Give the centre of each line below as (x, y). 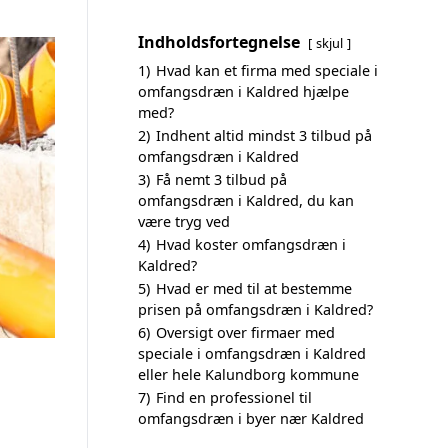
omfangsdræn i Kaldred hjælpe (243, 91)
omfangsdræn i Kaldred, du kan (246, 200)
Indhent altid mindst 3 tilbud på (264, 135)
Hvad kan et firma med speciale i (267, 70)
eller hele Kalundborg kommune (248, 374)
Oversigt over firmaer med (245, 332)
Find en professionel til (234, 397)
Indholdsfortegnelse (219, 42)
